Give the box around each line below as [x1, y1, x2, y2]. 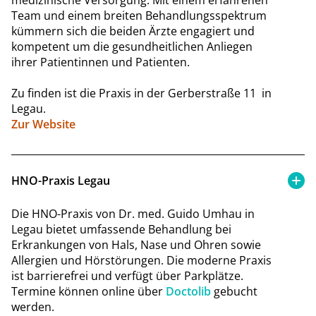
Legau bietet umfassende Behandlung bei [11, 221, 231, 237]
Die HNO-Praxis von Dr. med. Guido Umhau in [11, 205, 255, 221]
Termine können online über [11, 283, 166, 299]
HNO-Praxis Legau [11, 172, 110, 188]
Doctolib [166, 283, 214, 299]
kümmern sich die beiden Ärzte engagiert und [11, 23, 255, 39]
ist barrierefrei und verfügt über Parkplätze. [11, 267, 243, 284]
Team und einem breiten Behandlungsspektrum [11, 7, 267, 23]
